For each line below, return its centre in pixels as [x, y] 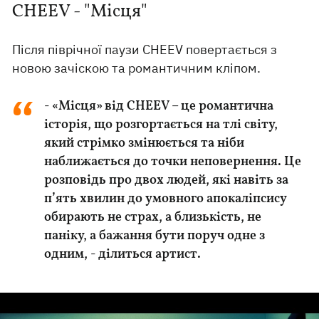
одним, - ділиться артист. [123, 255]
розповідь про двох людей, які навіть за [167, 181]
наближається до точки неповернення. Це [173, 162]
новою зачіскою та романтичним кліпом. [138, 68]
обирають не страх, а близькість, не [153, 218]
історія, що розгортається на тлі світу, [161, 125]
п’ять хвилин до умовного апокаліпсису [166, 199]
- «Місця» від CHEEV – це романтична [159, 106]
